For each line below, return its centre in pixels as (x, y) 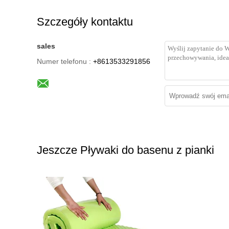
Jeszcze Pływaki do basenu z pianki (125, 150)
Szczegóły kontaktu (85, 22)
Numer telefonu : (64, 61)
